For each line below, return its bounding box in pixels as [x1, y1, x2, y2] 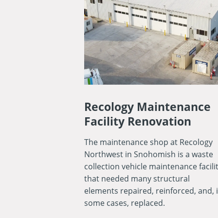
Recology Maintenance [84, 99, 211, 115]
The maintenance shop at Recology [84, 137, 213, 148]
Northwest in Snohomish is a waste [84, 149, 213, 160]
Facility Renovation [84, 113, 191, 129]
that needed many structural [84, 173, 190, 184]
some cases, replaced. [84, 198, 165, 209]
